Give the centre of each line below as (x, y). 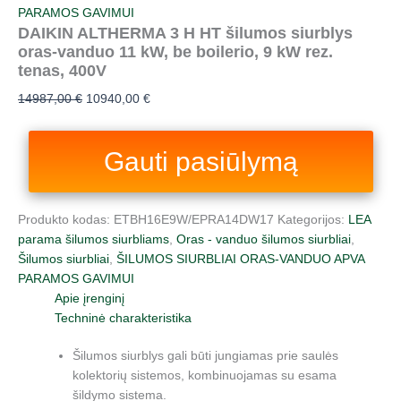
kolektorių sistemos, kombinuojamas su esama (205, 376)
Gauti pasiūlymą (200, 161)
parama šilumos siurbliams (94, 239)
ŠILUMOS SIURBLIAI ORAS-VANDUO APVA (240, 259)
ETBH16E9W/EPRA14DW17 (194, 219)
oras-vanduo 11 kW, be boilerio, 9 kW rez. (175, 51)
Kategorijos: (313, 219)
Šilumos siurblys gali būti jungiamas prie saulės (206, 356)
